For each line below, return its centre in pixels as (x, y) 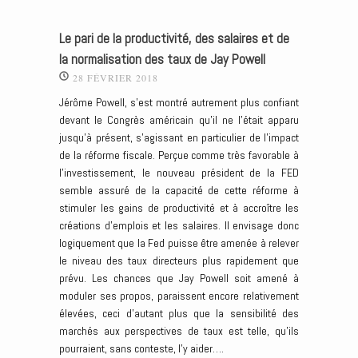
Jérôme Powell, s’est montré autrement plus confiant (179, 103)
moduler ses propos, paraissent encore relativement (179, 296)
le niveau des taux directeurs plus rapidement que (179, 261)
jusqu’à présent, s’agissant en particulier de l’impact (179, 138)
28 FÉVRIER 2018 (115, 78)
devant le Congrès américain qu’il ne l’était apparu (179, 120)
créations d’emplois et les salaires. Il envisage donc (179, 226)
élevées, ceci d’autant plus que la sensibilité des (179, 314)
